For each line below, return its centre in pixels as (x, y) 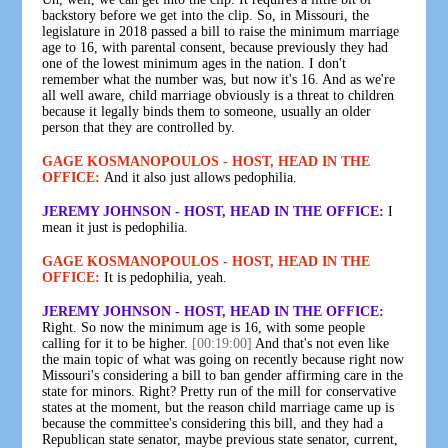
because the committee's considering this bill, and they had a (213, 423)
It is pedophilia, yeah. (164, 277)
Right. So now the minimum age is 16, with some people (204, 327)
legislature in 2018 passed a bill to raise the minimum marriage (221, 31)
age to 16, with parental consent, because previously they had (215, 47)
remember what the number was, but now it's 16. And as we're (219, 79)
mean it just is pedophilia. (115, 227)
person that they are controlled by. (139, 127)
